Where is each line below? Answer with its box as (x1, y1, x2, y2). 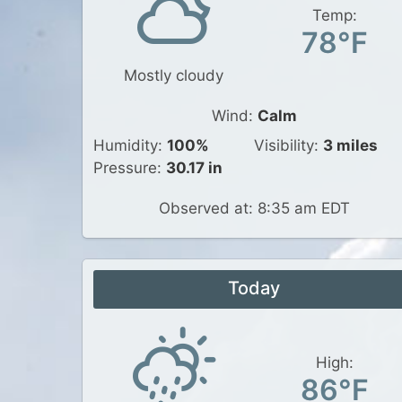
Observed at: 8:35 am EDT (158, 199, 350, 217)
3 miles (323, 136, 378, 154)
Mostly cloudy (124, 66, 223, 84)
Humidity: (93, 136, 167, 154)
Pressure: (93, 159, 166, 177)
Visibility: (254, 136, 323, 154)
